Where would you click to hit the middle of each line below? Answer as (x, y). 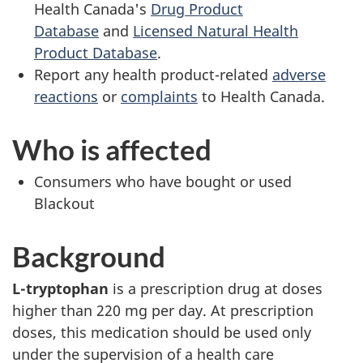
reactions (66, 96)
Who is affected (112, 149)
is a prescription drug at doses (216, 288)
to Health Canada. (261, 96)
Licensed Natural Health (216, 30)
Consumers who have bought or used (163, 181)
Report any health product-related (153, 74)
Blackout (64, 203)
